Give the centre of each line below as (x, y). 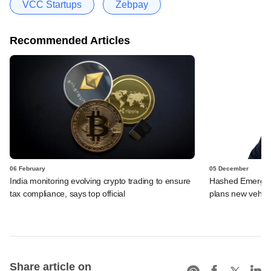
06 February (28, 168)
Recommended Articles (70, 40)
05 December (229, 168)
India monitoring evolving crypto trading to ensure (100, 181)
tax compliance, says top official (67, 193)
